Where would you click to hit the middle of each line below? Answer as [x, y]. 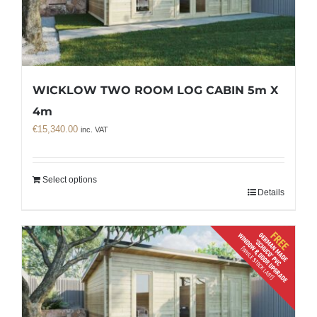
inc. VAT [94, 130]
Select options [70, 180]
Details [271, 193]
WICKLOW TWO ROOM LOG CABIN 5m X [155, 91]
